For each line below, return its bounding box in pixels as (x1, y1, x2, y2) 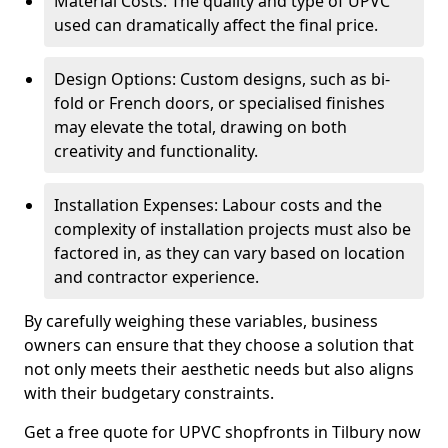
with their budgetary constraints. (24, 382, 274, 404)
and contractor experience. (54, 266, 259, 288)
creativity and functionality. (54, 140, 258, 162)
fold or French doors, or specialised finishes (54, 92, 385, 114)
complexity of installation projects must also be (54, 218, 411, 240)
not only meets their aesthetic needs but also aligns (24, 358, 414, 380)
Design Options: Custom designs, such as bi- (54, 68, 390, 90)
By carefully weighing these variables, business (24, 310, 378, 332)
